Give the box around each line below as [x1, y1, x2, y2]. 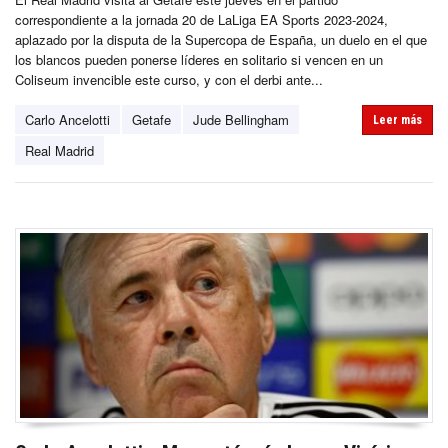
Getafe [132, 110, 171, 130]
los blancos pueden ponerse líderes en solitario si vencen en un [15, 50, 383, 70]
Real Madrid [25, 141, 94, 161]
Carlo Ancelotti [25, 110, 110, 130]
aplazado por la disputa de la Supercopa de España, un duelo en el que [15, 30, 427, 50]
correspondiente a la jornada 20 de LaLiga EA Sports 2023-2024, [15, 10, 388, 30]
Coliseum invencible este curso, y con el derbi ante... [15, 70, 323, 90]
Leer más [373, 113, 422, 128]
